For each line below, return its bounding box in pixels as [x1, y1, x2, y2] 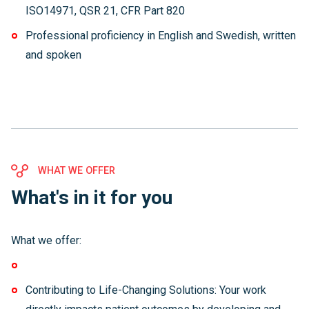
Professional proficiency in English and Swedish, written [25, 29, 296, 42]
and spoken [25, 48, 92, 61]
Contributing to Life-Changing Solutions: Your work [25, 283, 266, 297]
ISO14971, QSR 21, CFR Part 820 [25, 4, 185, 17]
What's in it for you [11, 186, 172, 209]
